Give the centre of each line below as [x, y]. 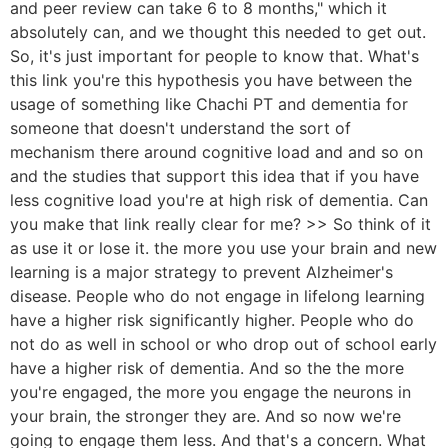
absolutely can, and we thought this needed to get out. [218, 31]
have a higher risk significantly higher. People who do [212, 319]
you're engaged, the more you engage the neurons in [210, 391]
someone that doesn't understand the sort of [180, 127]
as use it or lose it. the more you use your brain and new [223, 247]
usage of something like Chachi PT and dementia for [209, 103]
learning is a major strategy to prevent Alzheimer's [201, 271]
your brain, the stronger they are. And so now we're [205, 415]
